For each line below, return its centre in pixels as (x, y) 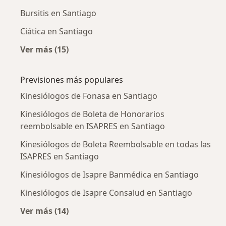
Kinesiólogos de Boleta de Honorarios (92, 114)
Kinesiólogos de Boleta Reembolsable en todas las (116, 144)
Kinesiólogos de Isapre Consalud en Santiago (106, 192)
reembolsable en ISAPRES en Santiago (93, 126)
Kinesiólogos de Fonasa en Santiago (89, 96)
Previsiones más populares (72, 79)
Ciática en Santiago (56, 31)
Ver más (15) (44, 49)
